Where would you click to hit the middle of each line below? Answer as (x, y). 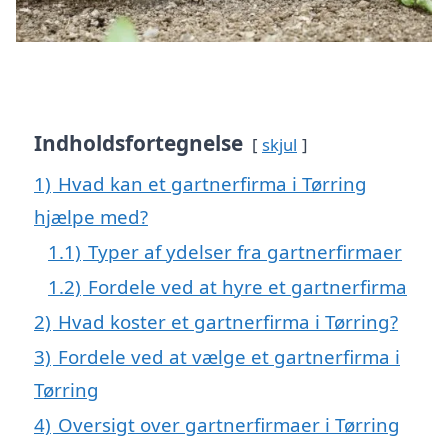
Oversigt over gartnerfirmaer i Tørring (229, 424)
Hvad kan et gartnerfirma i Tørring (212, 183)
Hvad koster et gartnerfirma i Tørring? (228, 321)
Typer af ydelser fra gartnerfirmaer (245, 251)
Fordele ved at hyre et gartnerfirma (247, 286)
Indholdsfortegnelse (138, 142)
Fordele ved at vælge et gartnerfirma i (229, 356)
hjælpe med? (91, 216)
